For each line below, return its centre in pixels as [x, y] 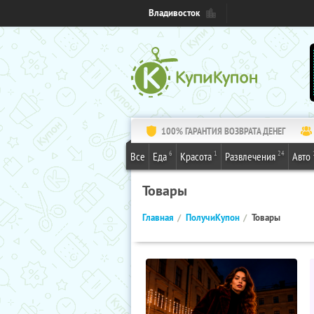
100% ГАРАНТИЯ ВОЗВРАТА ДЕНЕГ [223, 131]
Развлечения [250, 156]
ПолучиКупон [213, 218]
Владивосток [174, 13]
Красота [196, 156]
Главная [158, 218]
